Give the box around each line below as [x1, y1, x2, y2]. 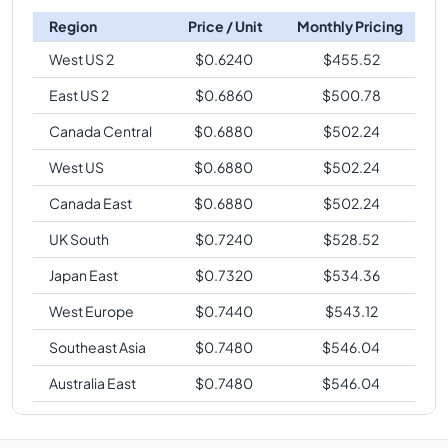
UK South [49, 229, 109, 248]
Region [49, 16, 97, 35]
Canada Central [49, 121, 152, 140]
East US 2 [49, 85, 109, 104]
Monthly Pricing [296, 16, 403, 35]
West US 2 [49, 49, 114, 68]
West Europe [49, 301, 134, 320]
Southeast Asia [49, 337, 146, 356]
